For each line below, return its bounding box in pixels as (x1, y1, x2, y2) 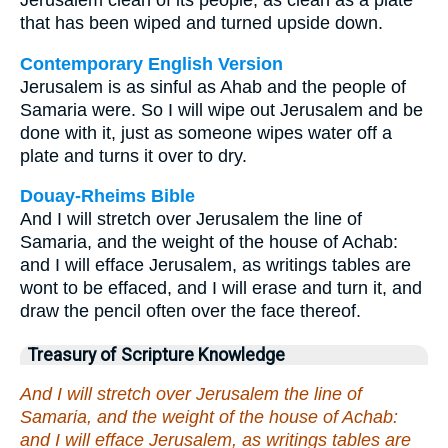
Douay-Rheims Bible (20, 186, 195, 207)
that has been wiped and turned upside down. (20, 13, 383, 33)
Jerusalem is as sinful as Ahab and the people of (20, 76, 406, 97)
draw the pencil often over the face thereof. (20, 301, 361, 322)
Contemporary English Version (20, 53, 283, 74)
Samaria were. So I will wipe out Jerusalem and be (20, 99, 423, 120)
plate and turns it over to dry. (20, 145, 247, 166)
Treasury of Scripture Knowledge (28, 345, 285, 366)
